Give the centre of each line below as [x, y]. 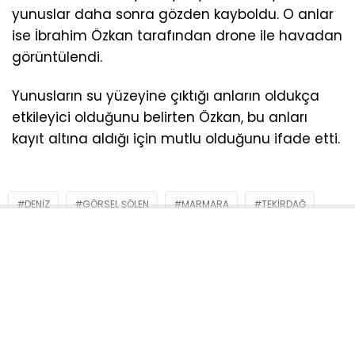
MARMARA [205, 204]
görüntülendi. [57, 57]
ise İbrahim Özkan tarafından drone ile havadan [177, 36]
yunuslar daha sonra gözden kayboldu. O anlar [173, 15]
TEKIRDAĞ [284, 204]
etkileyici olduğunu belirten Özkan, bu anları [160, 118]
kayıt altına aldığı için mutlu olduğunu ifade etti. [176, 139]
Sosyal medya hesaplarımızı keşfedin [177, 330]
